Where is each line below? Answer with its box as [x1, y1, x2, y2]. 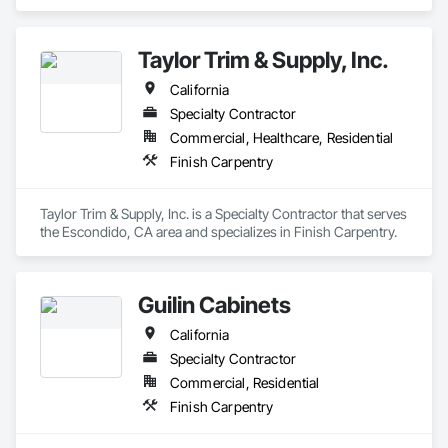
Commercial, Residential [170, 374, 320, 391]
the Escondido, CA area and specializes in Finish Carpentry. [40, 223, 397, 240]
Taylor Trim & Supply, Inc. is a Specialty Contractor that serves [40, 205, 407, 222]
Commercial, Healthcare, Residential [170, 129, 394, 146]
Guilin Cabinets [138, 291, 291, 318]
